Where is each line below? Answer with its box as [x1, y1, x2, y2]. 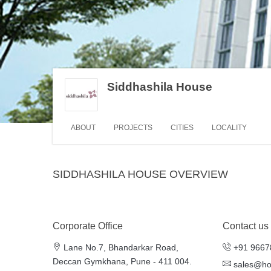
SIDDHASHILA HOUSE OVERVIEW [53, 168, 228, 180]
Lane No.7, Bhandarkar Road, [61, 242, 178, 252]
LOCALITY [212, 123, 247, 132]
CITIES [171, 123, 194, 132]
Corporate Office [53, 220, 123, 231]
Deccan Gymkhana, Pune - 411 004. [53, 256, 192, 266]
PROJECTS [114, 123, 152, 132]
